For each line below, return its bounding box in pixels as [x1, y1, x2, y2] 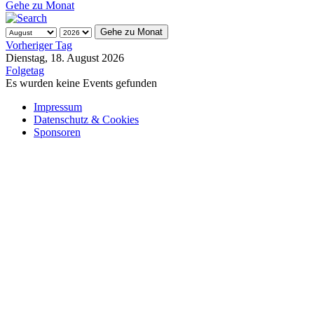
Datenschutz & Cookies [34, 83, 139, 95]
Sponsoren [34, 95, 81, 108]
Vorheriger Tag [6, 8, 72, 21]
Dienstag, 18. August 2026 [6, 21, 124, 34]
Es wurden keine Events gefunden [6, 46, 157, 59]
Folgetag [6, 34, 44, 46]
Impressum [34, 70, 82, 83]
